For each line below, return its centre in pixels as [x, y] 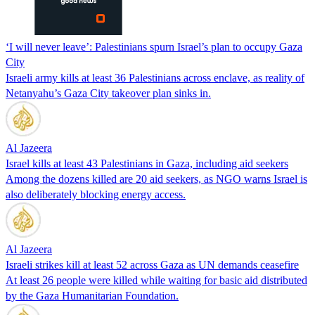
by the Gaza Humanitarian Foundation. [92, 295]
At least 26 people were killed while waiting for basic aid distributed [156, 280]
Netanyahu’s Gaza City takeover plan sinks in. [108, 93]
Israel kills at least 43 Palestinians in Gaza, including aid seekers [147, 163]
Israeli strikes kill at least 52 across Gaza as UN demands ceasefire [152, 264]
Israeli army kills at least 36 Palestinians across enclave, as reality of [155, 77]
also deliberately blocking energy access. [96, 194]
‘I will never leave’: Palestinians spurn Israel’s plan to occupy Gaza [154, 46]
